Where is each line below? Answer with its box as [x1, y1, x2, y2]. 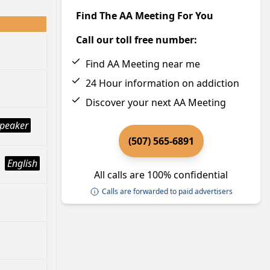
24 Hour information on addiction [86, 77, 239, 90]
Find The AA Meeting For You [76, 9, 213, 22]
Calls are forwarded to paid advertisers [101, 186, 233, 196]
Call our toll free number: [76, 33, 197, 46]
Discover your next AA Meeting [86, 96, 226, 109]
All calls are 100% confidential [94, 168, 228, 181]
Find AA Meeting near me [86, 57, 200, 71]
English [7, 157, 37, 170]
